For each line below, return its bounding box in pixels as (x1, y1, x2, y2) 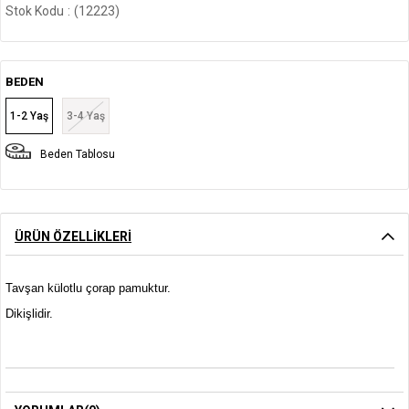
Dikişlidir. (5, 307, 53, 321)
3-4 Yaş (67, 110, 105, 123)
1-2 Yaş (10, 110, 48, 123)
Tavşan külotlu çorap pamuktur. (5, 281, 171, 296)
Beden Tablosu (40, 148, 115, 162)
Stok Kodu (5, 4, 64, 19)
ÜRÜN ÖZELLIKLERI (15, 229, 131, 245)
